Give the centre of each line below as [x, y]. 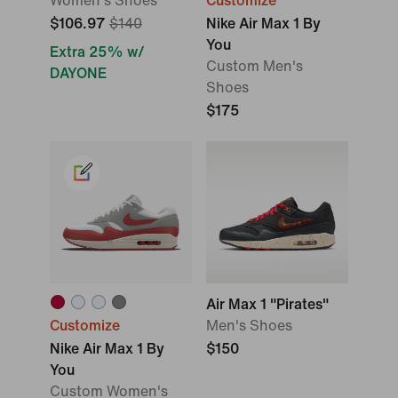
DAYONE [78, 73]
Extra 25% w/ [97, 52]
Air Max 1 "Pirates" [267, 304]
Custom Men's [255, 66]
